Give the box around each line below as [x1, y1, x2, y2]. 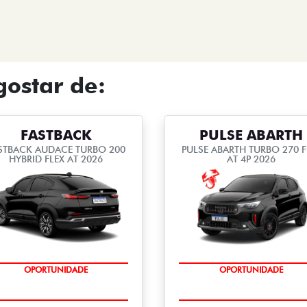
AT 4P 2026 [227, 153, 275, 164]
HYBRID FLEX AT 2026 [9, 153, 103, 164]
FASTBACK [20, 127, 92, 143]
